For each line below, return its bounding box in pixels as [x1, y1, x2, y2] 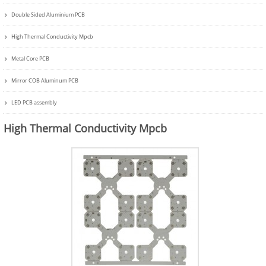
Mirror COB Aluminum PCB [11, 77, 79, 84]
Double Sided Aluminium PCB [11, 11, 85, 18]
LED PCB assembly [11, 99, 58, 106]
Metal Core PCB [11, 55, 50, 62]
